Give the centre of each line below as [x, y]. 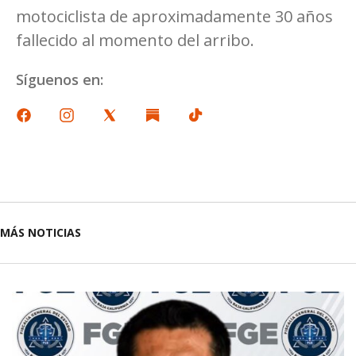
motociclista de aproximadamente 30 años [174, 16]
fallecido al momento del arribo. [135, 40]
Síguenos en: [60, 79]
